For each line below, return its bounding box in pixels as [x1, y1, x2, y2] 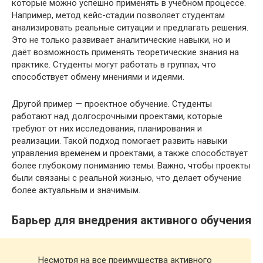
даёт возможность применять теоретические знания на [12, 47, 239, 58]
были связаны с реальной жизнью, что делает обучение [12, 173, 242, 184]
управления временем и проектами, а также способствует [12, 148, 248, 159]
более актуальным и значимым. [12, 185, 140, 196]
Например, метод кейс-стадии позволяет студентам [12, 10, 225, 21]
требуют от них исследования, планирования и [12, 123, 202, 134]
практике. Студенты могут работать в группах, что [12, 59, 216, 70]
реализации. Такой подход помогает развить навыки [12, 136, 227, 147]
